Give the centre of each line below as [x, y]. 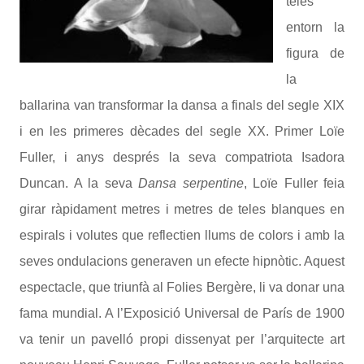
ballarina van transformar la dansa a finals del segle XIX [182, 105]
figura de [315, 53]
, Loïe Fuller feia [294, 183]
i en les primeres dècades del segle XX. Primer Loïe [182, 131]
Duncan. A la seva [79, 183]
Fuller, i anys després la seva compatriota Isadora [182, 157]
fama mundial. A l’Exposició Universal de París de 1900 [182, 313]
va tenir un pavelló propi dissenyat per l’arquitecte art [182, 339]
